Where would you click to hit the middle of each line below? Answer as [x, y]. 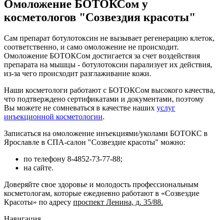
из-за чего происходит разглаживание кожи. [78, 73]
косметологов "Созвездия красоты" [100, 17]
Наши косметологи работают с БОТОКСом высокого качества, [110, 90]
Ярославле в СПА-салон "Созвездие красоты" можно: [95, 142]
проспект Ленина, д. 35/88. [118, 202]
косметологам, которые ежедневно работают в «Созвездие [102, 193]
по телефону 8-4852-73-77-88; [73, 159]
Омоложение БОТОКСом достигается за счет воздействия [102, 55]
